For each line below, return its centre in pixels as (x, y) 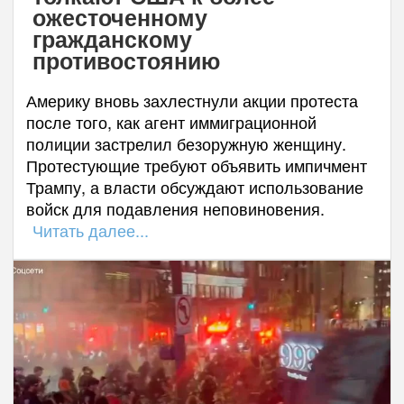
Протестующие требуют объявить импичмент (197, 165)
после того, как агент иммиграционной (171, 122)
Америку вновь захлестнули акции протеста (192, 101)
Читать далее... (90, 230)
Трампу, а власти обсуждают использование (195, 187)
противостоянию (126, 61)
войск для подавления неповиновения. (175, 209)
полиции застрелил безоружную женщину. (186, 144)
